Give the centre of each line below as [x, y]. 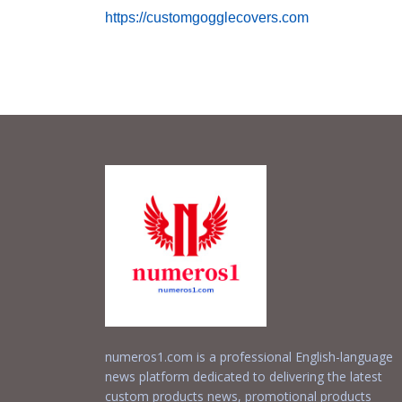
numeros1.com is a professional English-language [249, 357]
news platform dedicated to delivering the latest [244, 377]
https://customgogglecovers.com [207, 18]
